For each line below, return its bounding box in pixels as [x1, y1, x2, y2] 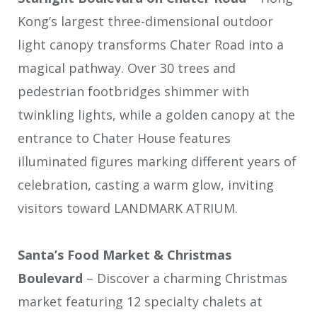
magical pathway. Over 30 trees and [18, 59, 236, 76]
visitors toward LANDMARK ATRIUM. [18, 199, 238, 217]
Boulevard [18, 270, 83, 287]
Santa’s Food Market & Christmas [18, 246, 231, 264]
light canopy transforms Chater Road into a [18, 35, 284, 53]
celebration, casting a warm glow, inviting [18, 175, 274, 193]
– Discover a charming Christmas [83, 270, 287, 287]
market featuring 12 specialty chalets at [18, 293, 263, 311]
